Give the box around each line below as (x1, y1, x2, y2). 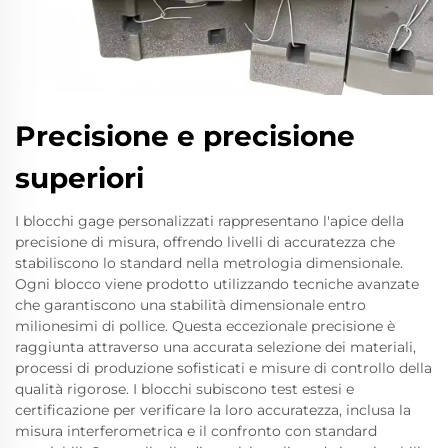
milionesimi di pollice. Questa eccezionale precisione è (15, 316, 395, 335)
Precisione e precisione (15, 118, 355, 153)
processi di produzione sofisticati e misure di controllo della (15, 358, 432, 377)
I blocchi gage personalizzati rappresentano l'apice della (15, 211, 404, 230)
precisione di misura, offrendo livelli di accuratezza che (15, 232, 395, 251)
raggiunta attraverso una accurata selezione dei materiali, (15, 337, 416, 356)
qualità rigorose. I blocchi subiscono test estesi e (15, 379, 354, 398)
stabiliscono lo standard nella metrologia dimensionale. (15, 253, 403, 272)
